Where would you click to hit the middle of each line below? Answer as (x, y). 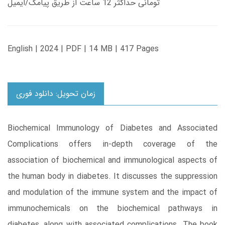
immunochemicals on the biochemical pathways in (113, 209)
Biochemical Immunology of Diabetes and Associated (113, 129)
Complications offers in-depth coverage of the (113, 145)
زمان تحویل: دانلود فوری (56, 94)
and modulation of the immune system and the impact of (113, 193)
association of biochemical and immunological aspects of (113, 161)
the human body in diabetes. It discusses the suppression (113, 177)
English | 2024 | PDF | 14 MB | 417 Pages (83, 49)
